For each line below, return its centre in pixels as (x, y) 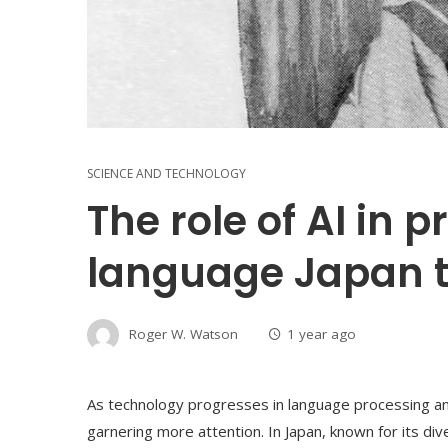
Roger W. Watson (183, 333)
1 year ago (321, 333)
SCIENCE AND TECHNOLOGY (166, 174)
